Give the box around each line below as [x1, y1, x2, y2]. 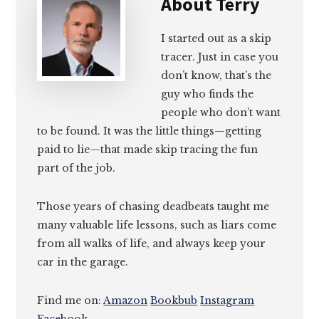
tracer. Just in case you [161, 51, 279, 64]
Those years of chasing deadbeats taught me [37, 200, 270, 214]
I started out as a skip [161, 32, 272, 46]
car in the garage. [37, 256, 129, 269]
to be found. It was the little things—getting [37, 125, 262, 138]
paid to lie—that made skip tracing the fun [37, 143, 258, 157]
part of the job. [37, 162, 116, 175]
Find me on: [37, 294, 104, 308]
